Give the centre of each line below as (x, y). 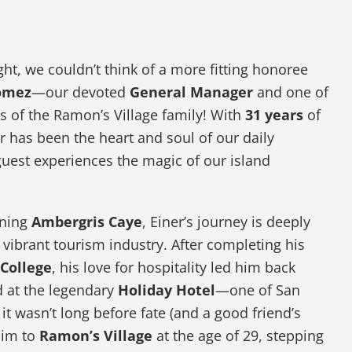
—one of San (258, 290)
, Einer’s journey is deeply (227, 222)
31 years (275, 115)
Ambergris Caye (87, 222)
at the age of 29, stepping (238, 336)
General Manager (192, 92)
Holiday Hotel (167, 290)
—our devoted (81, 92)
